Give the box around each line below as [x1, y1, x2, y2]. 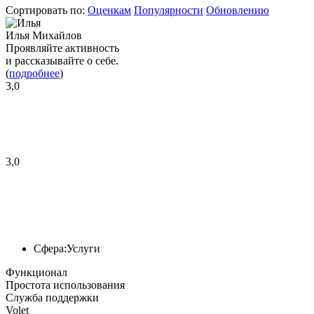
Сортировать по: [6, 4, 85, 16]
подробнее [9, 67, 60, 79]
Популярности [134, 4, 203, 16]
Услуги [67, 242, 100, 254]
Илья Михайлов [6, 29, 82, 41]
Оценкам [88, 4, 131, 16]
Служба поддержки [6, 291, 99, 303]
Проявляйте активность [6, 41, 119, 54]
